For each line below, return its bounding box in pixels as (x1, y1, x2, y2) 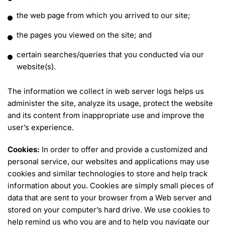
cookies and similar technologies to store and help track (8, 169, 207, 179)
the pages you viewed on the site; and (17, 30, 152, 40)
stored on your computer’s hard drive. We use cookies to (8, 205, 210, 215)
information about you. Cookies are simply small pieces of (8, 181, 214, 191)
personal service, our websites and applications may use (8, 157, 209, 167)
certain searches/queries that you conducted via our (17, 50, 204, 60)
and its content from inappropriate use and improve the (8, 110, 204, 121)
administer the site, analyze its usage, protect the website (8, 98, 213, 108)
